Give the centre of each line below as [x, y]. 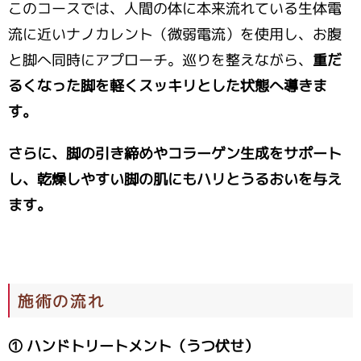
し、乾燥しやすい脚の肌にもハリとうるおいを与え [175, 180]
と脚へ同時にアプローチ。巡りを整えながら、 [160, 60]
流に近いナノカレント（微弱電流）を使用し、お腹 [175, 35]
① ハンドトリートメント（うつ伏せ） [133, 346]
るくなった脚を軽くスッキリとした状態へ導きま [168, 86]
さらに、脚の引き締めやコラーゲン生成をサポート [175, 154]
